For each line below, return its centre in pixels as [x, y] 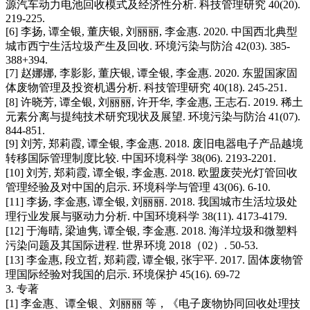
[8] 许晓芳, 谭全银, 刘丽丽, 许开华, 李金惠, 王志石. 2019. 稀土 [154, 102]
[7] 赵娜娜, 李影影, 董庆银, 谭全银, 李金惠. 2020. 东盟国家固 [152, 73]
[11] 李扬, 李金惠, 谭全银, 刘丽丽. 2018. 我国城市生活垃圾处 [152, 202]
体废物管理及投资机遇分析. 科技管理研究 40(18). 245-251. [146, 88]
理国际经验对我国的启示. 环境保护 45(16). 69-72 [123, 275]
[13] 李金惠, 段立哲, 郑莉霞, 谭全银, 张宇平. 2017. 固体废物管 [154, 260]
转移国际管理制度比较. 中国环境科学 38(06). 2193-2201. [141, 158]
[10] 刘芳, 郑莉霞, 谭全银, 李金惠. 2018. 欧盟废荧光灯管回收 [152, 173]
